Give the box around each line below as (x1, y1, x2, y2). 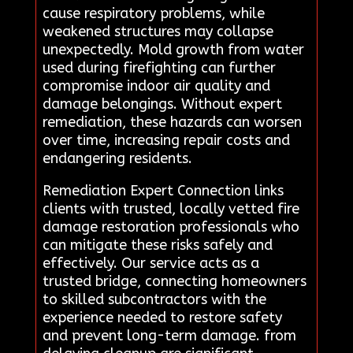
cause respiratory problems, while (42, 4, 265, 22)
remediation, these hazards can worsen (42, 113, 302, 131)
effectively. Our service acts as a (42, 254, 259, 272)
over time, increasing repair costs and (42, 131, 290, 149)
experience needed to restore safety (42, 308, 282, 326)
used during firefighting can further (42, 58, 276, 76)
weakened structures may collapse (42, 22, 273, 40)
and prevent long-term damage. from (42, 326, 296, 344)
